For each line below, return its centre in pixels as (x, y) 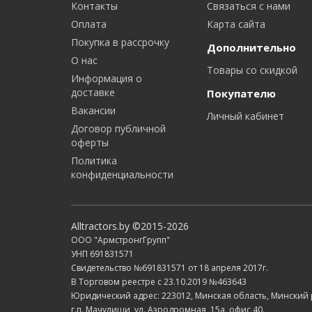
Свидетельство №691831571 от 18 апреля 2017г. (170, 267)
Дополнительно (251, 47)
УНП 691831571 (102, 253)
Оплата (89, 24)
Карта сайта (236, 24)
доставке (93, 92)
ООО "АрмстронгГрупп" (120, 240)
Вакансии (93, 110)
